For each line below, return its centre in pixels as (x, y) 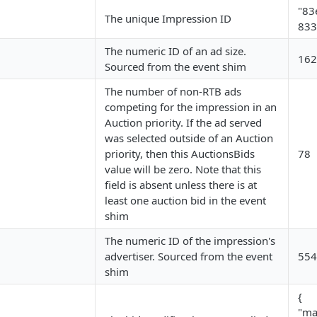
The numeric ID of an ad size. (175, 51)
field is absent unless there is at (181, 185)
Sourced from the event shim (175, 67)
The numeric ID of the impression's (190, 241)
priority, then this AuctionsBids (180, 154)
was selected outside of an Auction (189, 138)
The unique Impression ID (168, 18)
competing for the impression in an (191, 107)
